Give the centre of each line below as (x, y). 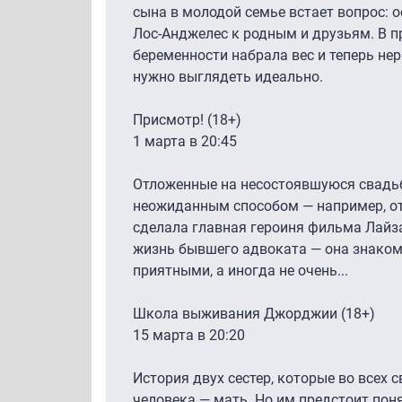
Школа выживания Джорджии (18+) (254, 313)
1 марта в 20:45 (185, 141)
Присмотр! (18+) (187, 119)
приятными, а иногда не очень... (240, 270)
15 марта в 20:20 (189, 335)
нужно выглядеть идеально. (228, 76)
